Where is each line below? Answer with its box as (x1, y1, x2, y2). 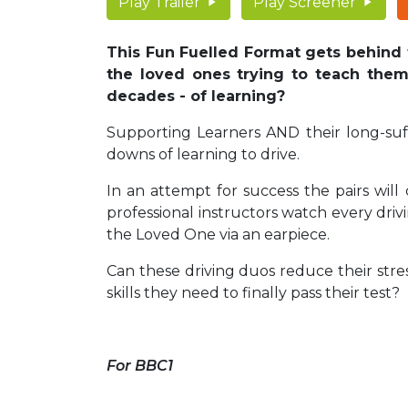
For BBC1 (107, 357, 173, 375)
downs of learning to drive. (107, 146, 300, 164)
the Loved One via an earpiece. (107, 226, 333, 244)
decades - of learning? (107, 87, 290, 106)
